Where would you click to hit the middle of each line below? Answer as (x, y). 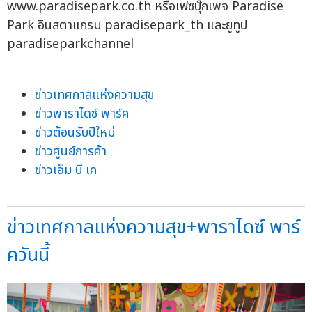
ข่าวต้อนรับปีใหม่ (75, 133)
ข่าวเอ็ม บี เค (66, 171)
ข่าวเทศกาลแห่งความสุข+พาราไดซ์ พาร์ (154, 228)
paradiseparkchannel (70, 45)
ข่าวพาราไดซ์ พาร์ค (82, 114)
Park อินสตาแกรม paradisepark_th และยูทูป (127, 26)
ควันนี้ (28, 256)
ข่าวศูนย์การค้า (71, 152)
